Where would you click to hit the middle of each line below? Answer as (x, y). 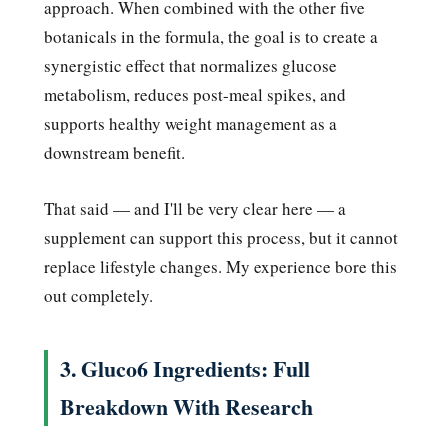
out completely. (98, 295)
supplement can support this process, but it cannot (221, 237)
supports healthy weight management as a (190, 123)
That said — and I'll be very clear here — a (195, 208)
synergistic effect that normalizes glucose (190, 65)
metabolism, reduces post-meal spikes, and (195, 94)
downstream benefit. (114, 152)
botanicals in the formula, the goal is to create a (211, 36)
